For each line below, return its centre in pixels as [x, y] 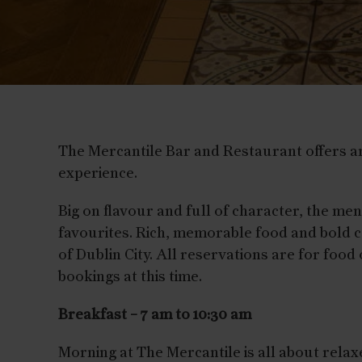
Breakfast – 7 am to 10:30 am [155, 315]
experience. [98, 174]
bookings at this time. [130, 277]
